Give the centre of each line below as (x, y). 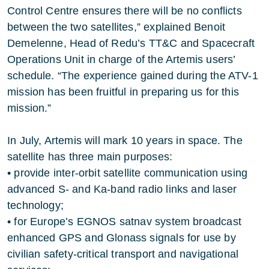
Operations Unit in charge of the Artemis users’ (121, 59)
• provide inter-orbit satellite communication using (128, 173)
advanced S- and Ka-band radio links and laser (122, 189)
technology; (35, 205)
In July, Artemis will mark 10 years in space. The (125, 141)
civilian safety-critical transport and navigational (123, 254)
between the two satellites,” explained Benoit (116, 27)
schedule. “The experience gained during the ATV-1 (133, 76)
